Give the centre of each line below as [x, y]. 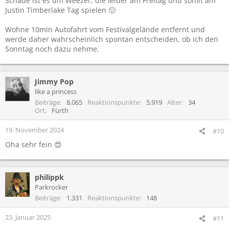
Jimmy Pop [54, 81]
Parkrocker [51, 187]
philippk [49, 177]
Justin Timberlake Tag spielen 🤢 [60, 10]
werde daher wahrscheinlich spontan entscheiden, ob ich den [112, 39]
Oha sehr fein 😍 [33, 144]
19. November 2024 [35, 130]
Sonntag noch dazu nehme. [52, 49]
